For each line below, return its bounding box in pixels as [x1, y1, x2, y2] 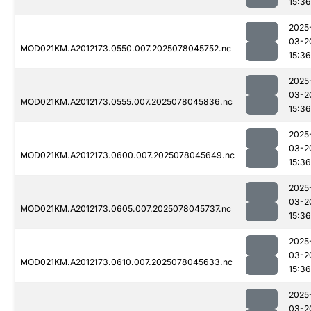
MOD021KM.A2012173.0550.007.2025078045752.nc [20, 43, 231, 54]
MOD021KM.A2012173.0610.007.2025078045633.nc [20, 257, 233, 268]
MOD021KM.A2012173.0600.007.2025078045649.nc [20, 150, 235, 161]
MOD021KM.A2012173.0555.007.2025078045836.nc [20, 96, 233, 108]
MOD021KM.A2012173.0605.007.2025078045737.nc [20, 203, 231, 215]
